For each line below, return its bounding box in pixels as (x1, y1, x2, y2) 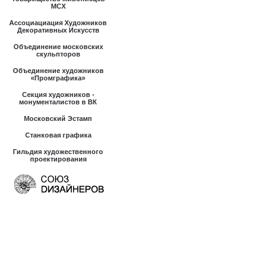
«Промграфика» (31, 74, 85, 82)
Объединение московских (13, 43, 103, 50)
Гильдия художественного (13, 148, 103, 155)
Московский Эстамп (24, 115, 92, 122)
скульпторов (36, 50, 80, 58)
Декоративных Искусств (17, 26, 99, 34)
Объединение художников (12, 67, 104, 74)
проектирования (29, 155, 87, 163)
